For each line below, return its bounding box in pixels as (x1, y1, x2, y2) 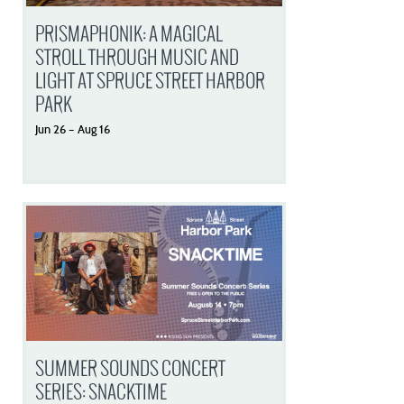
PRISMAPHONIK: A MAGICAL (35, 21, 224, 47)
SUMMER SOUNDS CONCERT (35, 355, 226, 381)
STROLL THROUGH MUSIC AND (35, 44, 240, 70)
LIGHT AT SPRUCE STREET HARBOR (35, 68, 266, 94)
